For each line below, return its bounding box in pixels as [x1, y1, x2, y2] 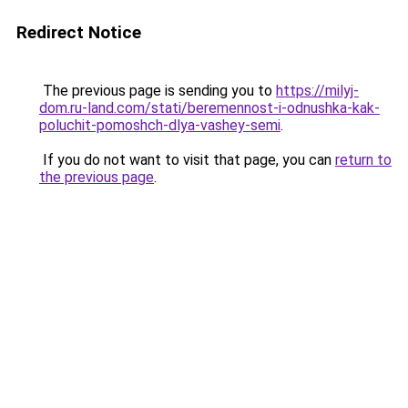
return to [335, 151, 392, 168]
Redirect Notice [16, 22, 141, 43]
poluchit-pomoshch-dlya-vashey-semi [39, 117, 280, 134]
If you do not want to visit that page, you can [39, 151, 335, 168]
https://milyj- [276, 82, 359, 99]
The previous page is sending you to [39, 82, 276, 99]
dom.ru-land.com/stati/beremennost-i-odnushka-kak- [39, 99, 380, 117]
